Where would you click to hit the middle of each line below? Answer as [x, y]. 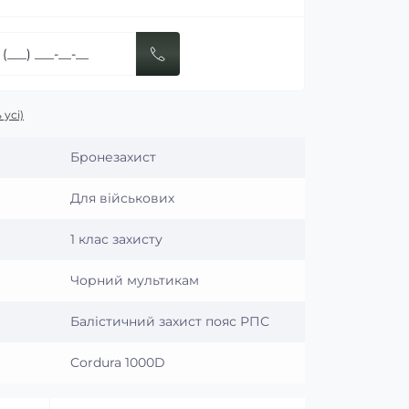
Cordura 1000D [118, 362]
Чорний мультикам [135, 280]
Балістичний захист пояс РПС [170, 321]
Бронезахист [113, 157]
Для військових [122, 198]
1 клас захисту [116, 239]
